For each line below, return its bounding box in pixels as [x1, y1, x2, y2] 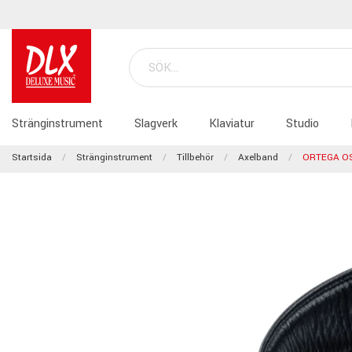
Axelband [238, 150, 278, 164]
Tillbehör [177, 150, 214, 164]
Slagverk [134, 115, 178, 132]
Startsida [12, 150, 52, 164]
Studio [286, 115, 319, 132]
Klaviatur [209, 115, 255, 132]
